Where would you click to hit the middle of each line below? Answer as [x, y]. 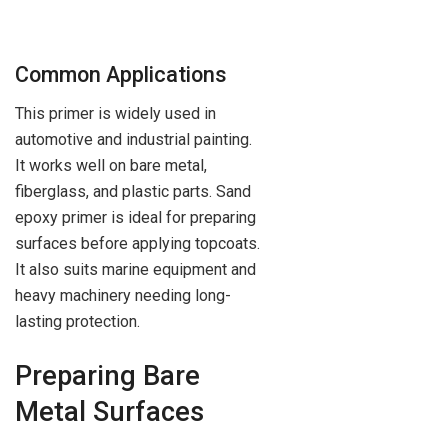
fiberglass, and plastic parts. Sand [133, 192]
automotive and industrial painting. [133, 140]
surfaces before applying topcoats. [137, 244]
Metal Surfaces [109, 411]
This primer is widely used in [115, 114]
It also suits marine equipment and [135, 270]
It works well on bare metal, [111, 166]
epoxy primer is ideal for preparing [135, 218]
